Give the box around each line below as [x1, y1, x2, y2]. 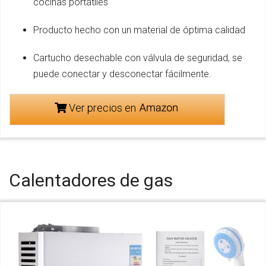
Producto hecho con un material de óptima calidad [33, 24, 245, 36]
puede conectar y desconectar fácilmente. [33, 68, 211, 80]
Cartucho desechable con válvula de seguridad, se [33, 52, 242, 64]
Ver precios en [66, 102, 138, 115]
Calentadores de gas [9, 170, 173, 191]
